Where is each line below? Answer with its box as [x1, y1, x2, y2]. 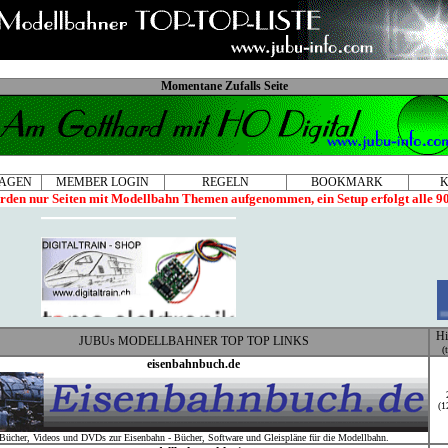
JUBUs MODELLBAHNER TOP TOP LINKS [78, 334, 309, 348]
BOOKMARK [311, 175, 383, 189]
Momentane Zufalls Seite [160, 79, 288, 93]
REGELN [201, 175, 249, 189]
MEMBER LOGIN [56, 175, 149, 189]
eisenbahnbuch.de [147, 357, 240, 371]
